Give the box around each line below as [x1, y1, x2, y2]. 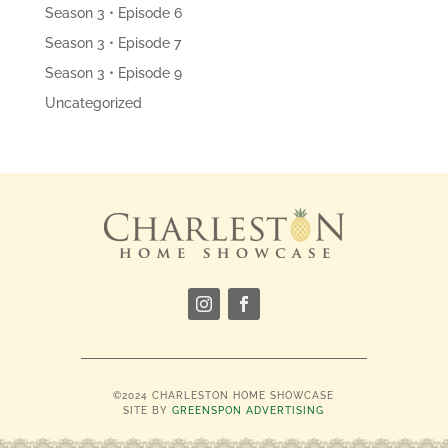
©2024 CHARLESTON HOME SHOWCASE [113, 389, 335, 401]
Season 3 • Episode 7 [44, 34, 181, 51]
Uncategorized [44, 94, 142, 111]
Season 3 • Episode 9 [44, 64, 182, 81]
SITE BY [123, 404, 173, 416]
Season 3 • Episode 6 [44, 4, 182, 21]
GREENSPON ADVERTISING [172, 404, 325, 416]
